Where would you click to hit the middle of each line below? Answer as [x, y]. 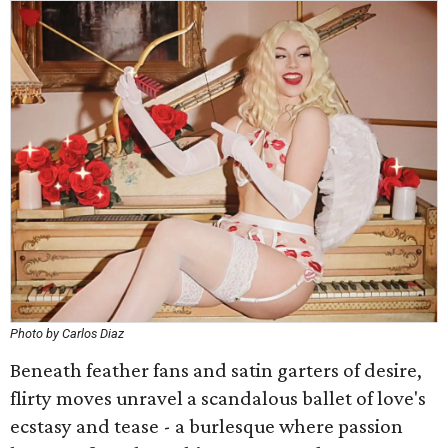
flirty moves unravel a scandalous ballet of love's [218, 398]
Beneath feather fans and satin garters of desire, [216, 370]
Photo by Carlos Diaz [67, 333]
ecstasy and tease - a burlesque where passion [206, 426]
